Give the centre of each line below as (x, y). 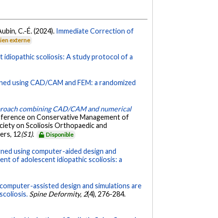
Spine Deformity (55, 194)
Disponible (60, 134)
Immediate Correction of (95, 31)
